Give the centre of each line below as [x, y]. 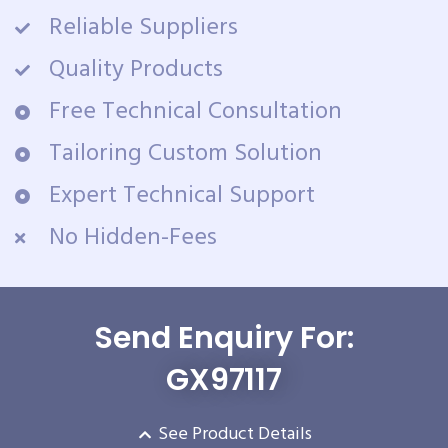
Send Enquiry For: [224, 338]
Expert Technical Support [181, 196]
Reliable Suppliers [143, 28]
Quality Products [135, 70]
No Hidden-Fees [132, 238]
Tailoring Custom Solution [185, 154]
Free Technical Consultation [195, 112]
